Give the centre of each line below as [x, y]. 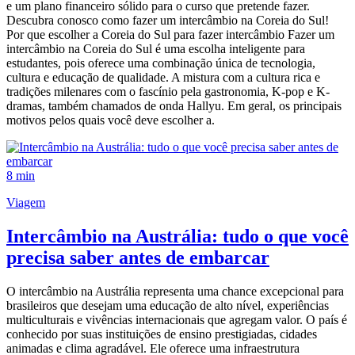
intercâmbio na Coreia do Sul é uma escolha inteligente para [156, 49]
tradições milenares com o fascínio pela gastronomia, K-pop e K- [168, 92]
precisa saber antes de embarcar [138, 258]
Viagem [26, 203]
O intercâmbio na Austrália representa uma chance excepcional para [175, 291]
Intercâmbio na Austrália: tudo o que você [177, 236]
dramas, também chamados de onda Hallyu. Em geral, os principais [174, 106]
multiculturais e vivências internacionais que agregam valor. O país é [177, 319]
